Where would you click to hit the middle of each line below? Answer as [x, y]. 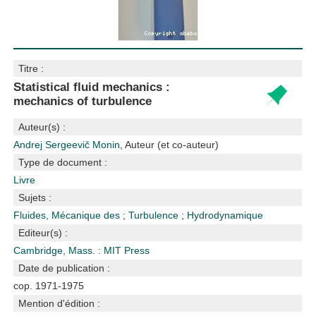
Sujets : [35, 197]
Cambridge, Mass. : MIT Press [82, 250]
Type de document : [63, 162]
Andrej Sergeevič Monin [67, 145]
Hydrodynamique [225, 215]
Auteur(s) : [42, 127]
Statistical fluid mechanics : [92, 87]
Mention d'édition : [60, 303]
